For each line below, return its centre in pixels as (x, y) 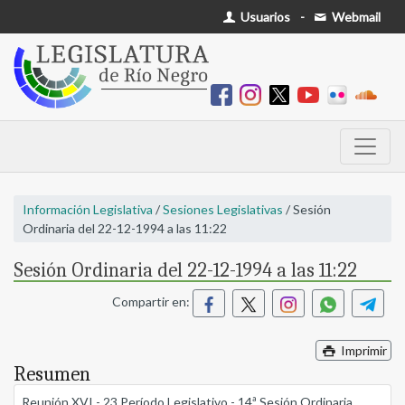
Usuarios (264, 17)
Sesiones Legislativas (223, 210)
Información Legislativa (88, 210)
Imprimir (362, 351)
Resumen (52, 375)
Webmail (355, 17)
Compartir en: (152, 302)
